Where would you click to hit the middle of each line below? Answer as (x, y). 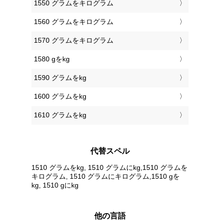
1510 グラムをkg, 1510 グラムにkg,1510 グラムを (110, 167)
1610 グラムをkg (60, 115)
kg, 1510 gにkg (55, 185)
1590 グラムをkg (60, 78)
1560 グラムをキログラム (74, 22)
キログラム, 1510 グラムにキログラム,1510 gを (106, 176)
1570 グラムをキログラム (74, 41)
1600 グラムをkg (60, 96)
